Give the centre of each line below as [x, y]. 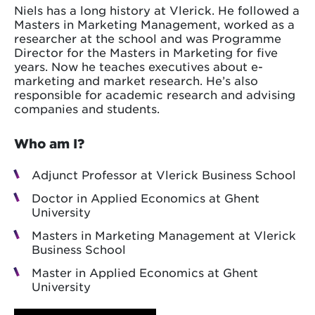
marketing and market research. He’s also [136, 81]
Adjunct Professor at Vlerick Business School [164, 175]
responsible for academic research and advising [155, 95]
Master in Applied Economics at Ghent [145, 272]
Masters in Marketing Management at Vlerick [164, 235]
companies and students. [89, 109]
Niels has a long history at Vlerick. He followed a [157, 10]
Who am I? [49, 144]
